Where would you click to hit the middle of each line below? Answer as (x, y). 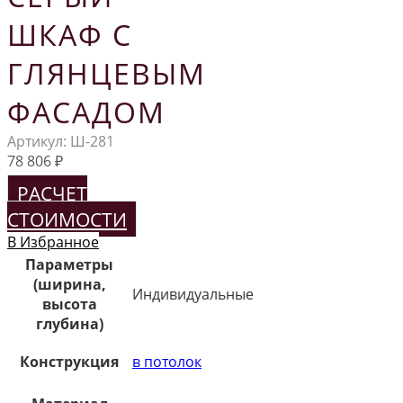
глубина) (69, 323)
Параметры (69, 264)
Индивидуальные (193, 294)
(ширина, (69, 284)
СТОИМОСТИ (67, 219)
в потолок (167, 361)
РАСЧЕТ (52, 193)
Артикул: (39, 141)
